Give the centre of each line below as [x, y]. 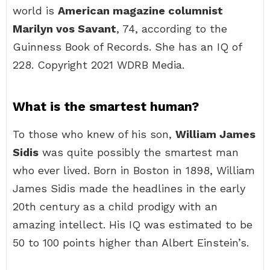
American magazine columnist [140, 11]
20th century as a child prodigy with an [115, 206]
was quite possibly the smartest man [139, 152]
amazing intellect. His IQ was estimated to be [133, 224]
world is [35, 11]
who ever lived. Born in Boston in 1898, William [134, 170]
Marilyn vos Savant [64, 29]
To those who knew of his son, [94, 134]
